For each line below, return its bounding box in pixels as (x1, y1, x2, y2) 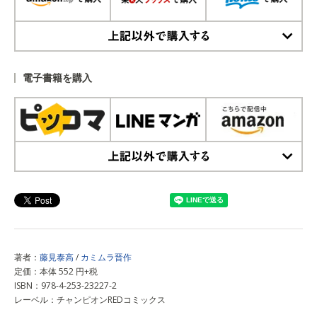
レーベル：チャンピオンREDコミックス (14, 294, 166, 306)
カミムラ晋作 (81, 251, 132, 264)
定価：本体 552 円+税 (14, 265, 98, 278)
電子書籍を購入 (23, 71, 92, 85)
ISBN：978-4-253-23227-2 (14, 279, 117, 292)
